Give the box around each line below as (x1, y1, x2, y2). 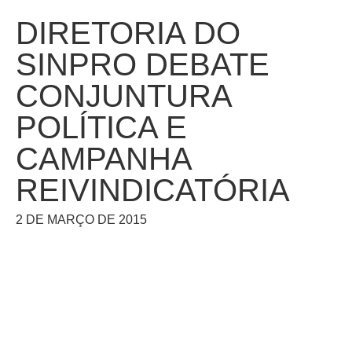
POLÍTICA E (16, 110, 187, 145)
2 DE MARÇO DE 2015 (16, 213, 147, 226)
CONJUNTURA (16, 79, 231, 113)
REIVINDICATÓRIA (16, 173, 290, 207)
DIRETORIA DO (16, 16, 240, 50)
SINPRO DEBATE (16, 47, 269, 82)
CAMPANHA (16, 141, 191, 176)
